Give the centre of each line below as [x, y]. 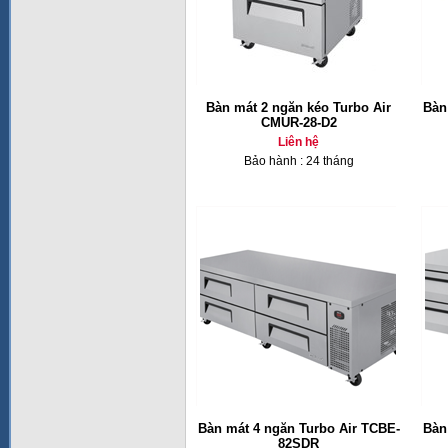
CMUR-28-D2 [298, 122]
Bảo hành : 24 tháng [298, 161]
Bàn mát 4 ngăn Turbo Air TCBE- [298, 428]
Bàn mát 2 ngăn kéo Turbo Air [298, 107]
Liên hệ [298, 142]
